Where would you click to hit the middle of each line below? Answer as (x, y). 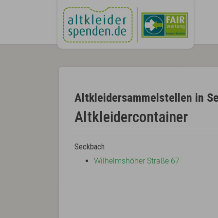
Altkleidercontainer (131, 117)
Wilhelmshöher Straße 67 (136, 161)
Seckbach (89, 147)
